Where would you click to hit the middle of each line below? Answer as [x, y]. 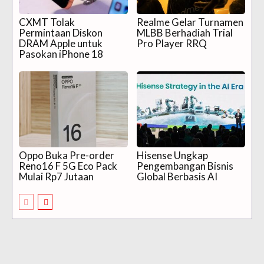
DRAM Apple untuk [61, 43]
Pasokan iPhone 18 [61, 54]
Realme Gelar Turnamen [190, 22]
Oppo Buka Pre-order [67, 155]
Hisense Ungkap [172, 155]
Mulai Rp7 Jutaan [56, 176]
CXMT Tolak [47, 22]
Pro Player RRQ [171, 43]
